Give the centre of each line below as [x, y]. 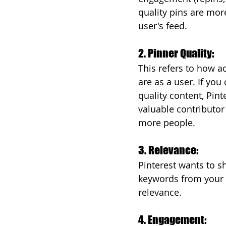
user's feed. [163, 26]
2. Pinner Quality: [177, 53]
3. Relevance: [169, 150]
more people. [167, 123]
